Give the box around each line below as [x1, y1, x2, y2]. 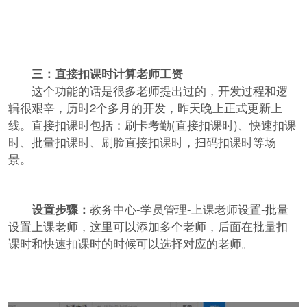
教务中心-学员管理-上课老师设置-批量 [89, 200, 288, 217]
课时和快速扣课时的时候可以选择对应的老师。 [8, 234, 253, 251]
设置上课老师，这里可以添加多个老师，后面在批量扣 [8, 217, 288, 234]
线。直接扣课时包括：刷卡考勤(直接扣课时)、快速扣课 [8, 116, 296, 133]
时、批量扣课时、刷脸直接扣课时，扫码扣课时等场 [8, 133, 276, 150]
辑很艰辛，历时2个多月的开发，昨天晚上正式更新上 [8, 99, 282, 116]
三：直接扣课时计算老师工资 [31, 64, 183, 82]
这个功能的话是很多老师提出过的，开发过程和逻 [8, 82, 288, 99]
